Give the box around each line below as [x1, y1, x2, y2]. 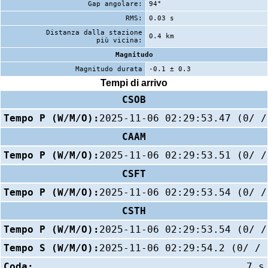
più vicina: [96, 36, 142, 44]
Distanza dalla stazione [46, 28, 142, 36]
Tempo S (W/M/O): [4, 242, 99, 254]
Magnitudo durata [75, 65, 142, 73]
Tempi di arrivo [100, 78, 167, 89]
